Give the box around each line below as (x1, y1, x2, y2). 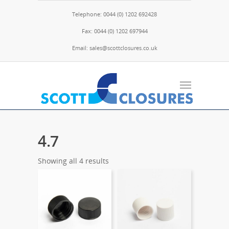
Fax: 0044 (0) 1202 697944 (81, 27, 148, 35)
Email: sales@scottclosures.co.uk (72, 44, 157, 52)
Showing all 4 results (38, 156, 109, 166)
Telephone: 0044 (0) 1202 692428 (72, 10, 157, 18)
